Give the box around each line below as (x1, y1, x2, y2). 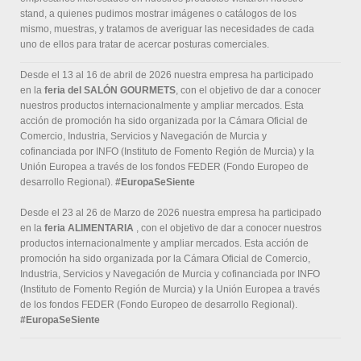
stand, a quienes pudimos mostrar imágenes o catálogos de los (20, 8, 297, 20)
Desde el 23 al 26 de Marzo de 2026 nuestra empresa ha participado (20, 207, 322, 219)
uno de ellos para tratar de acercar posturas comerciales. (20, 39, 269, 51)
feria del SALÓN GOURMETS (44, 85, 176, 97)
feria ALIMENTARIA (44, 222, 134, 234)
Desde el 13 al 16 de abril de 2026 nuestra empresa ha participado (20, 69, 313, 81)
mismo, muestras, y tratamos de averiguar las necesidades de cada (20, 23, 314, 35)
